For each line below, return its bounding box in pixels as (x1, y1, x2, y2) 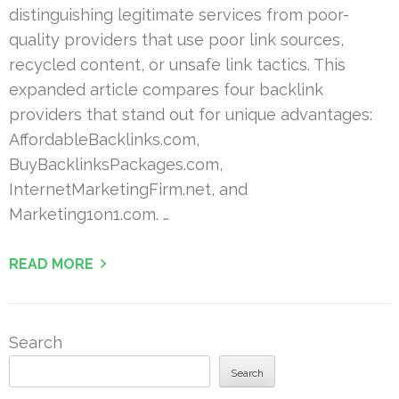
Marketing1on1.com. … (9, 205, 169, 224)
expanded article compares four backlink (9, 80, 323, 100)
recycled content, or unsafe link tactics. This (9, 55, 346, 75)
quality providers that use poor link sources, (9, 30, 344, 50)
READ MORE (9, 256, 94, 273)
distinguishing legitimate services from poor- (9, 5, 349, 25)
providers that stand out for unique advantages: (9, 105, 372, 125)
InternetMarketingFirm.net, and (9, 180, 248, 199)
